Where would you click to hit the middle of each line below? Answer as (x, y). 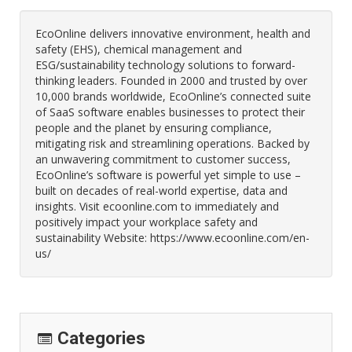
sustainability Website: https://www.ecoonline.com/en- (172, 238)
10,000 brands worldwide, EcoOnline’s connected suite (173, 96)
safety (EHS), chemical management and (139, 49)
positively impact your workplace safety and (147, 222)
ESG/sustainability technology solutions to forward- (165, 65)
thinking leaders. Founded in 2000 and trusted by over (171, 81)
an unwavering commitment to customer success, (163, 159)
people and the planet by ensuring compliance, (154, 128)
